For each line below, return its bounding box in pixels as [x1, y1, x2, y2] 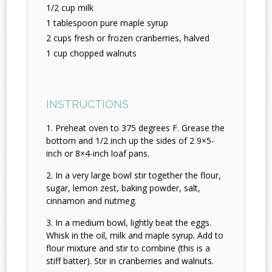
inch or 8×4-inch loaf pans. [46, 148, 150, 160]
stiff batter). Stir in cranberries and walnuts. [46, 255, 214, 267]
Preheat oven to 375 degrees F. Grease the [55, 122, 225, 134]
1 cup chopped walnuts [46, 47, 137, 59]
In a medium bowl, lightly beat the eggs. [55, 217, 212, 229]
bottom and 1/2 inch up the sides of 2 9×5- [46, 135, 215, 147]
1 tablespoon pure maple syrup [46, 17, 169, 29]
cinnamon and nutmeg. [46, 195, 137, 207]
